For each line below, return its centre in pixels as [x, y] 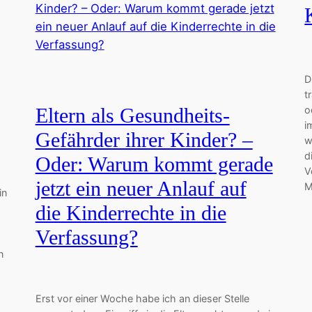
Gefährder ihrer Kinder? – [144, 140]
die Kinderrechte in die [131, 213]
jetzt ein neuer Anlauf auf [141, 189]
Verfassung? [86, 238]
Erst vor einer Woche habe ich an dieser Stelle [142, 298]
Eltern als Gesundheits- [132, 116]
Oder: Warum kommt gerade [154, 165]
